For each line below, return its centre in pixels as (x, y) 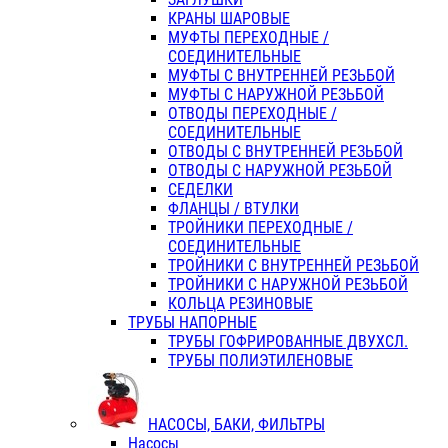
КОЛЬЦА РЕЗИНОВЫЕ (240, 304)
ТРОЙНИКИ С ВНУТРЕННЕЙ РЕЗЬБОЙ (293, 266)
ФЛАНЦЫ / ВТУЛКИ (233, 209)
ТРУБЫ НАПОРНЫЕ (192, 323)
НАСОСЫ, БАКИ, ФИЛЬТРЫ (236, 425)
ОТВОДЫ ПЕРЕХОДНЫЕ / (252, 114)
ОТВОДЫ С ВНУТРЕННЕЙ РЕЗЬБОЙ (285, 152)
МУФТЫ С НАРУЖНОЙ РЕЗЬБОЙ (276, 95)
